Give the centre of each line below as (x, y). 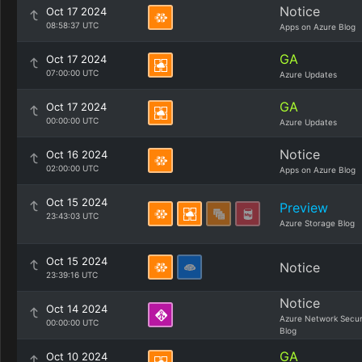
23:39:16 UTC (72, 275)
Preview (304, 208)
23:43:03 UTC (72, 216)
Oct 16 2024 (77, 154)
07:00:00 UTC (72, 73)
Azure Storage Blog (317, 223)
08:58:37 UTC (72, 25)
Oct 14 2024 (77, 309)
